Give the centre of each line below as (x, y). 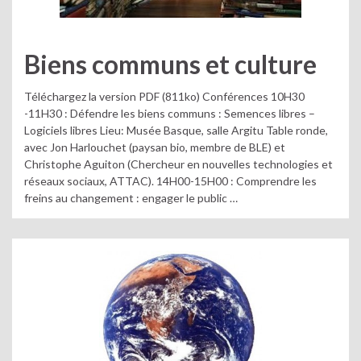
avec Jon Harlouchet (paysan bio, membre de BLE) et (155, 147)
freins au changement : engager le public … (131, 198)
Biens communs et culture (170, 64)
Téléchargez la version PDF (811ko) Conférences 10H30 (164, 96)
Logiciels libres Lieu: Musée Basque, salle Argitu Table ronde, (176, 130)
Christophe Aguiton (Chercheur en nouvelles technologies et (178, 164)
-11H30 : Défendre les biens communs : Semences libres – (170, 113)
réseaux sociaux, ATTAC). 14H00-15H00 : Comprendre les (170, 181)
